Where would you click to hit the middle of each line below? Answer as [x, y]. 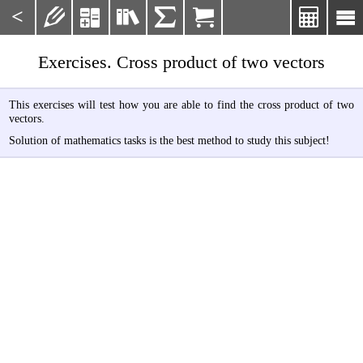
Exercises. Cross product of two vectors [181, 62]
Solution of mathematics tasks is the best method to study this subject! [169, 141]
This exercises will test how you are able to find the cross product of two [181, 104]
